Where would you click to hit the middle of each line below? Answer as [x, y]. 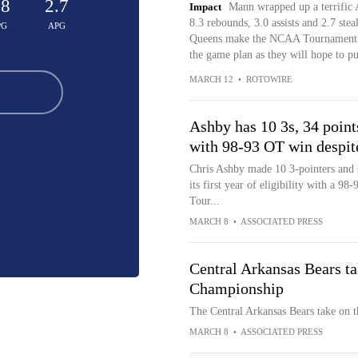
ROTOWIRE [269, 79]
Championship [236, 288]
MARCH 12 [211, 79]
